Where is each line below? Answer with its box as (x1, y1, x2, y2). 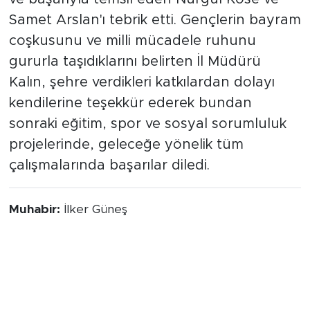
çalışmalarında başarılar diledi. (8, 174, 210, 188)
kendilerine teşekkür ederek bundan (8, 111, 252, 126)
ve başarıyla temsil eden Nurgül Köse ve (8, 8, 279, 22)
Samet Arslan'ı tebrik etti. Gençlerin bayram (8, 28, 301, 43)
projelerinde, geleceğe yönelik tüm (8, 153, 244, 167)
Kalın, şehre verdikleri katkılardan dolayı (8, 91, 275, 105)
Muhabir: (8, 219, 64, 232)
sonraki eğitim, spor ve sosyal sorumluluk (8, 132, 286, 147)
